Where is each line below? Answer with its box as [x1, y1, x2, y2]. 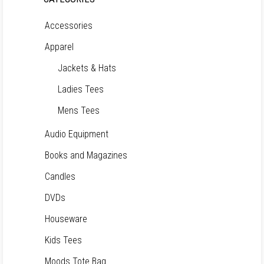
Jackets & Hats [58, 62, 116, 74]
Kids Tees [45, 235, 82, 246]
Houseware [45, 213, 87, 225]
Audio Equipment [45, 128, 108, 140]
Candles [45, 171, 75, 182]
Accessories [45, 20, 93, 31]
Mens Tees [58, 105, 100, 116]
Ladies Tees [58, 84, 104, 95]
